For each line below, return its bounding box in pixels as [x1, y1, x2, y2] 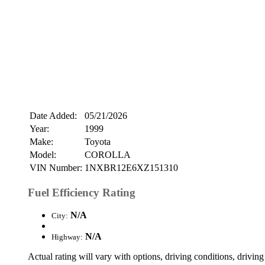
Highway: [51, 232, 83, 242]
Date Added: [30, 110, 77, 121]
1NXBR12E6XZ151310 [85, 162, 178, 173]
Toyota [85, 136, 111, 147]
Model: [30, 149, 56, 160]
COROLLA [85, 149, 131, 160]
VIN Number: [30, 162, 82, 173]
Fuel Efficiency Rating [28, 186, 135, 199]
